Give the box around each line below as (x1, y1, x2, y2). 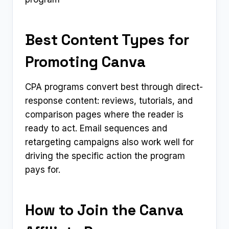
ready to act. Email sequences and (25, 123, 167, 133)
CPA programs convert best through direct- (25, 81, 203, 92)
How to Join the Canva (25, 200, 184, 220)
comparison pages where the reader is (25, 109, 184, 120)
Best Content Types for (25, 30, 189, 50)
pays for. (25, 164, 60, 175)
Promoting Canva (25, 52, 146, 72)
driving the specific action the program (25, 150, 185, 161)
